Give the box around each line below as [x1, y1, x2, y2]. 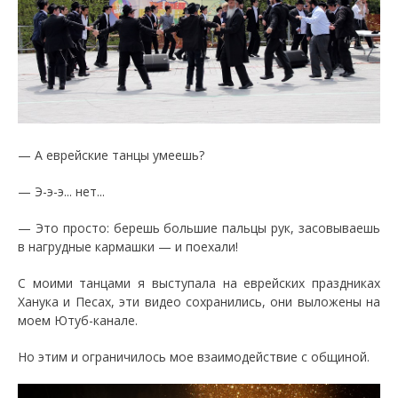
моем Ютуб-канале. [18, 312, 138, 330]
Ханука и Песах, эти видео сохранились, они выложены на [18, 293, 380, 311]
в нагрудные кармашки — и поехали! [18, 238, 238, 256]
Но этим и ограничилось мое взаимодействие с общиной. [18, 348, 370, 366]
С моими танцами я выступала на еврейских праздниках [18, 275, 380, 292]
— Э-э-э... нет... [18, 183, 105, 201]
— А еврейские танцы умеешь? [18, 147, 204, 164]
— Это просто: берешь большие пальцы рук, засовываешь [18, 219, 380, 237]
